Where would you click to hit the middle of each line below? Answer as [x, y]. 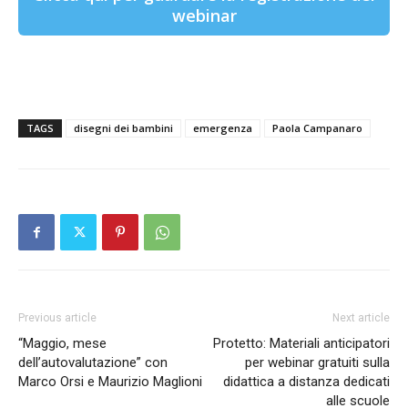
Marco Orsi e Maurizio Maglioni [110, 382]
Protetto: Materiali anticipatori [301, 343]
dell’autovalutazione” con [93, 362]
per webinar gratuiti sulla [317, 362]
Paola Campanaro [317, 128]
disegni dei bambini [123, 128]
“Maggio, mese [62, 343]
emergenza [223, 128]
